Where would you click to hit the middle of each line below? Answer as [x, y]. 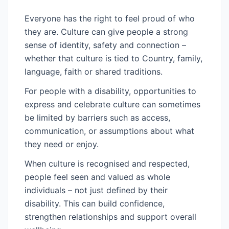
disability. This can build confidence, [95, 203]
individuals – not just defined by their [96, 190]
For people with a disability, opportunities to [110, 91]
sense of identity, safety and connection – [105, 45]
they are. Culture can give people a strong [106, 32]
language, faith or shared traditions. [94, 72]
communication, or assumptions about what [109, 131]
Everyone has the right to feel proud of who [110, 18]
